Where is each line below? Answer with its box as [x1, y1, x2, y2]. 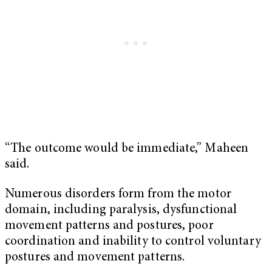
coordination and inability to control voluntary [5, 236, 261, 249]
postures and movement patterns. [5, 251, 185, 265]
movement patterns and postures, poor [5, 220, 214, 233]
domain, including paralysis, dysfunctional [5, 204, 237, 217]
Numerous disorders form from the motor [5, 188, 231, 202]
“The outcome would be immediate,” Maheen [5, 142, 249, 155]
